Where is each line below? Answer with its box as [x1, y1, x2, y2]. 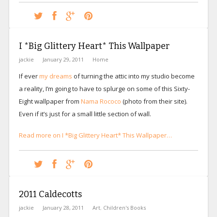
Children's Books [103, 203, 146, 211]
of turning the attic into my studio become [73, 71, 195, 80]
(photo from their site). [121, 96, 187, 106]
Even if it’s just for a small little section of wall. [18, 109, 151, 118]
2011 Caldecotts [18, 188, 82, 200]
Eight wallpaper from [18, 96, 81, 106]
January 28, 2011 [42, 203, 84, 211]
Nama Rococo [80, 96, 121, 106]
